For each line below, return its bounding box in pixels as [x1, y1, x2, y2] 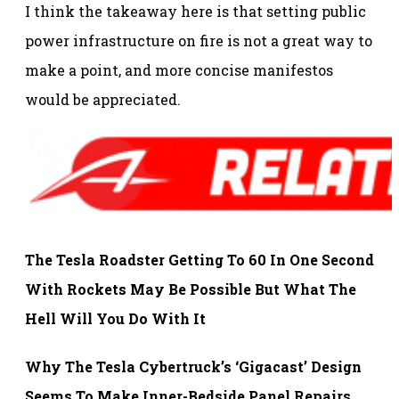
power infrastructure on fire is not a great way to [25, 30, 372, 50]
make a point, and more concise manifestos [25, 60, 333, 79]
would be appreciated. [25, 89, 181, 109]
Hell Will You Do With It [25, 309, 206, 329]
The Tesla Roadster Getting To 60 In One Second [25, 250, 374, 270]
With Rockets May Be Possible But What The [25, 280, 356, 299]
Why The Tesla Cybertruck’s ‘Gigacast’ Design [25, 357, 362, 377]
